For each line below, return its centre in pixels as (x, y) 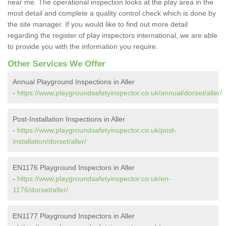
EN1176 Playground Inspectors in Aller (74, 167)
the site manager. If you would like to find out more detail (98, 24)
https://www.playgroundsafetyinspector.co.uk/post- (97, 130)
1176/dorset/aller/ (40, 189)
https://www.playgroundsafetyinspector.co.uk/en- (94, 178)
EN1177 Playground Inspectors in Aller (74, 216)
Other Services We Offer (56, 64)
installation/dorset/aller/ (49, 141)
